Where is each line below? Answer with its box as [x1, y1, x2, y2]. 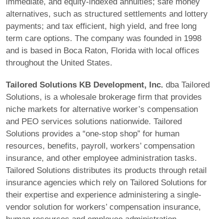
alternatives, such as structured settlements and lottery [6, 9, 208, 19]
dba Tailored [163, 80, 210, 90]
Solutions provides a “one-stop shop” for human [6, 129, 179, 139]
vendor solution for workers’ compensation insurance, [6, 202, 201, 212]
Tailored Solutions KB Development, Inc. [6, 80, 163, 90]
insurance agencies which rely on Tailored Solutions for [6, 178, 207, 188]
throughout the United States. [6, 58, 112, 68]
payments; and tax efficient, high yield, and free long [6, 22, 197, 31]
